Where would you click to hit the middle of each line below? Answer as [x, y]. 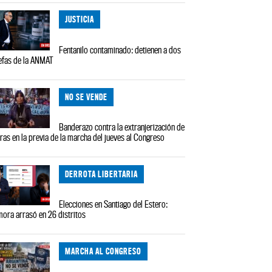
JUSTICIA [80, 19]
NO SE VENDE [87, 97]
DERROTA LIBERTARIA [102, 174]
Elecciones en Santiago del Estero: [114, 204]
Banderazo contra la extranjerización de [122, 127]
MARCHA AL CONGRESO [104, 251]
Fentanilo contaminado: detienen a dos [120, 49]
